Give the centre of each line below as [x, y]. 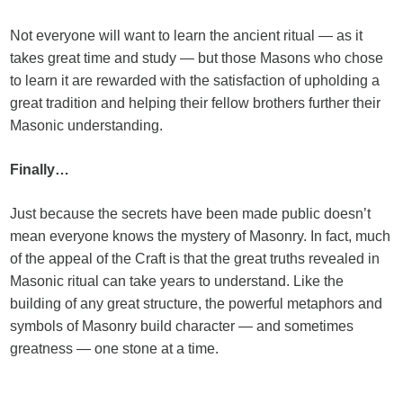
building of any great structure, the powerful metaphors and [197, 304]
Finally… [40, 170]
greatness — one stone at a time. [115, 349]
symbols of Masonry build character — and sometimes [182, 326]
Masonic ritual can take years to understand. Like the [177, 281]
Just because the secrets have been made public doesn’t [191, 214]
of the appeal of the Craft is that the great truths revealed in [195, 259]
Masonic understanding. [87, 125]
